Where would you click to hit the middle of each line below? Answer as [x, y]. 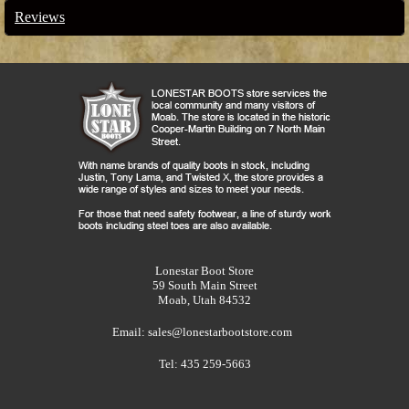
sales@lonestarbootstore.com [220, 331]
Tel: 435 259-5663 [204, 363]
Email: [130, 331]
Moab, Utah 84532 [204, 299]
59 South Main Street [204, 285]
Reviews [40, 16]
